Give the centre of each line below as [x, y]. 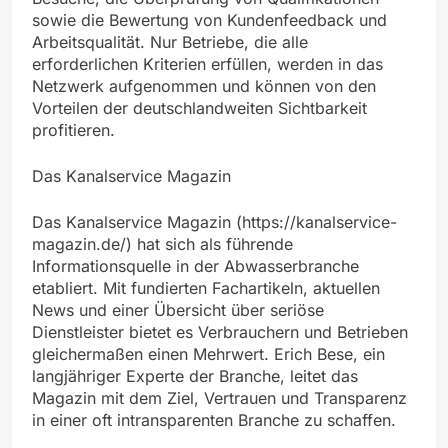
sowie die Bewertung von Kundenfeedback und [209, 19]
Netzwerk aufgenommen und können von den [204, 85]
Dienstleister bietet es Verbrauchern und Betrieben [220, 331]
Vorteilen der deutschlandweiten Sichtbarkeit [199, 107]
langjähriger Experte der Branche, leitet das [195, 375]
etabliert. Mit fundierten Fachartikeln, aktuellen [206, 287]
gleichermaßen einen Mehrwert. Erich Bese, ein [208, 353]
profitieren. [73, 129]
